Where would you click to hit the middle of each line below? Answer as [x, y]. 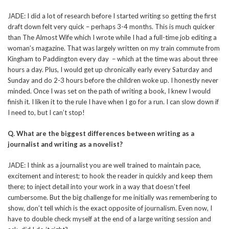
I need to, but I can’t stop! [46, 112]
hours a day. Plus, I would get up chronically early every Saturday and [110, 69]
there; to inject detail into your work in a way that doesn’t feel [99, 186]
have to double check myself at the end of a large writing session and [109, 219]
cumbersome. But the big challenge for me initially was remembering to [112, 197]
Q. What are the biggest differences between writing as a [101, 133]
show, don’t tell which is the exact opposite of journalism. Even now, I [110, 208]
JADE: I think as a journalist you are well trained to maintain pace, [104, 165]
